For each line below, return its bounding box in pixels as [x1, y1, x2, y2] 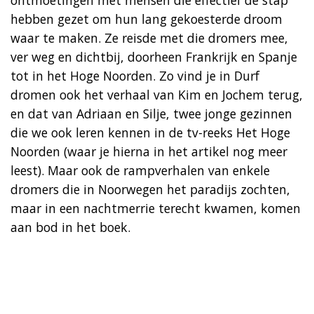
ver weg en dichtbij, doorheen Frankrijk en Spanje [11, 48, 297, 65]
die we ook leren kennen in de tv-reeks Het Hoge [11, 123, 290, 141]
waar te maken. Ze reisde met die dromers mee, [11, 29, 288, 46]
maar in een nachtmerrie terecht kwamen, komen [11, 199, 301, 217]
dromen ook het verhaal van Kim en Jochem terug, [11, 86, 303, 103]
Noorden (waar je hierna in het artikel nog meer [11, 142, 287, 160]
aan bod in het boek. [11, 218, 130, 235]
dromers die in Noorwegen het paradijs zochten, [11, 180, 290, 198]
